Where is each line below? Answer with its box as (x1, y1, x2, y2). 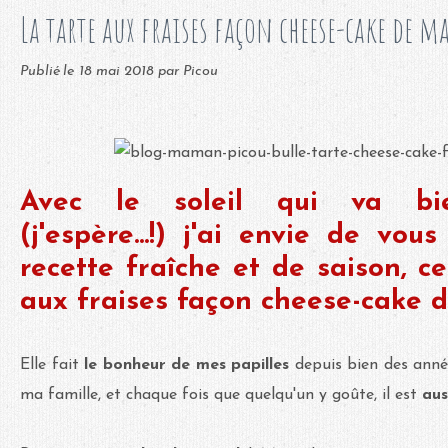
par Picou (158, 64, 218, 79)
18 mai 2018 (79, 64, 158, 79)
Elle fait (20, 356, 84, 373)
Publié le (20, 64, 79, 79)
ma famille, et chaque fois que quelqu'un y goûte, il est (20, 386, 422, 403)
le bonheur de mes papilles (84, 356, 295, 373)
